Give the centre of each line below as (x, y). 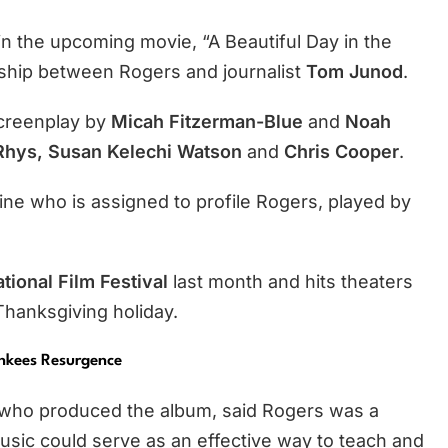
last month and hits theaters (290, 281)
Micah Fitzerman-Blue (207, 121)
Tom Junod (354, 71)
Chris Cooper (341, 151)
